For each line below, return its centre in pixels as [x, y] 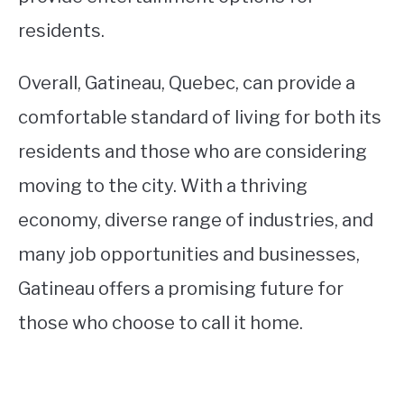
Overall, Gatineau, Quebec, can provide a [187, 83]
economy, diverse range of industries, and [196, 220]
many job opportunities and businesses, [189, 255]
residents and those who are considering [193, 152]
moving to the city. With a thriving [163, 186]
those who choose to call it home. [161, 323]
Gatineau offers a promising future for [181, 289]
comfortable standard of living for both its [200, 118]
